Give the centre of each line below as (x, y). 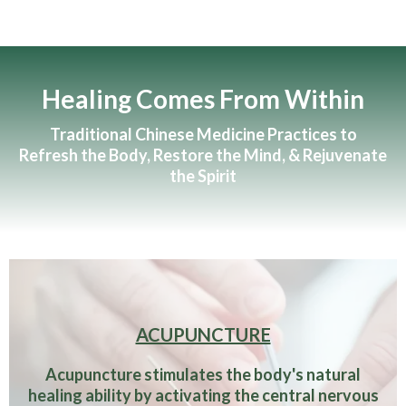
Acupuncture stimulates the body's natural (203, 375)
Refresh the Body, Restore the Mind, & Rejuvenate (203, 155)
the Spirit (203, 176)
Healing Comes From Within (203, 99)
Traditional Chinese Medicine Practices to (203, 135)
